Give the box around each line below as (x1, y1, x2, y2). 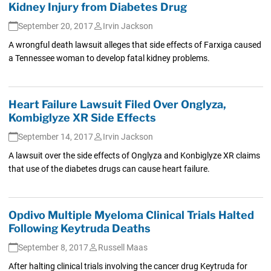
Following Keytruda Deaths (8, 221, 151, 235)
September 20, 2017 (18, 21, 93, 31)
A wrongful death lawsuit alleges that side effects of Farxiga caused (8, 39, 261, 50)
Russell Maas (97, 242, 148, 252)
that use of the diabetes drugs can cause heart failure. (8, 163, 210, 174)
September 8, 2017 (18, 242, 88, 252)
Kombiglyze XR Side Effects (8, 111, 156, 124)
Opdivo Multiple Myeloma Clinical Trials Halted (8, 208, 254, 221)
